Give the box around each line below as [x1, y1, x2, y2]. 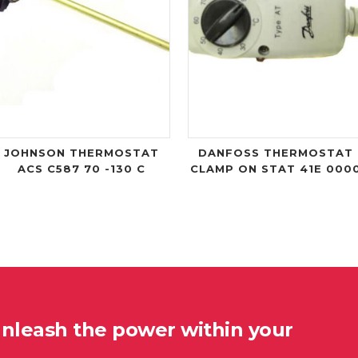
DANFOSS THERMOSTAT [198, 145, 354, 159]
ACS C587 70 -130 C [18, 161, 146, 175]
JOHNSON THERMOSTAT [4, 145, 160, 159]
